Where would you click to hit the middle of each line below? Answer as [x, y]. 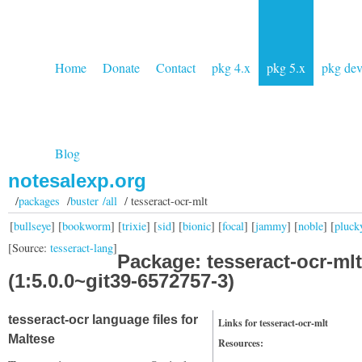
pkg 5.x [286, 67]
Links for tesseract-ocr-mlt [273, 323]
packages [39, 201]
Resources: [241, 343]
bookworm [86, 225]
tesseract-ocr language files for [103, 320]
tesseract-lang [82, 248]
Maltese [32, 339]
